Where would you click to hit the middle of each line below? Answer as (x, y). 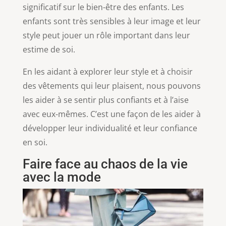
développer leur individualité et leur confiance (110, 128)
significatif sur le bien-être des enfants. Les (103, 7)
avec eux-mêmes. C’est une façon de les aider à (111, 114)
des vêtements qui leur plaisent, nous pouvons (111, 86)
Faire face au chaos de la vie (105, 164)
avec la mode (62, 177)
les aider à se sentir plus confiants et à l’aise (105, 100)
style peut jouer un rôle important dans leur (106, 36)
